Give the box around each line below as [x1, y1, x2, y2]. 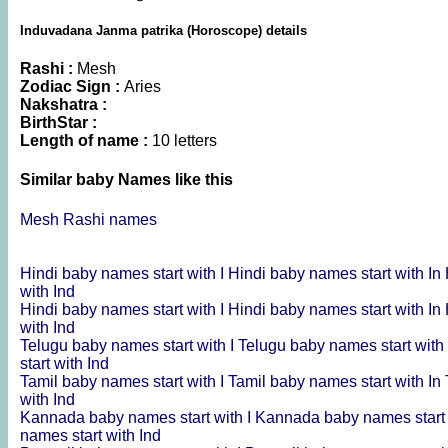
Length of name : [20, 132, 152, 150]
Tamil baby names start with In [228, 372, 445, 390]
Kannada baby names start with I [20, 408, 255, 426]
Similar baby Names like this [20, 171, 233, 189]
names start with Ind [20, 426, 161, 444]
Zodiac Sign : [20, 78, 124, 96]
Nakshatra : [20, 96, 107, 114]
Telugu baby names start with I [20, 336, 238, 354]
